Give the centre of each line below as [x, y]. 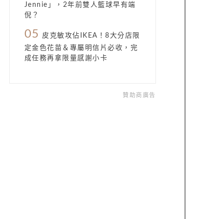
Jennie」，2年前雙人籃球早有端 [80, 5]
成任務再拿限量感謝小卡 [66, 58]
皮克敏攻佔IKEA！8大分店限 [90, 36]
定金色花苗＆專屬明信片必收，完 [81, 48]
